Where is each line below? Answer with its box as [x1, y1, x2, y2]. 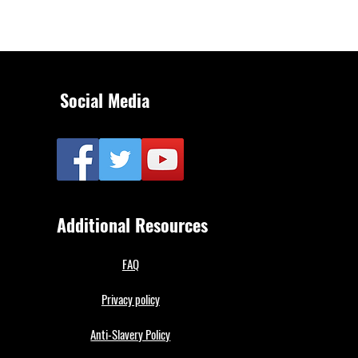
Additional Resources [57, 211, 209, 237]
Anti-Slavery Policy [90, 324, 171, 343]
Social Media [60, 86, 150, 113]
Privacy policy [101, 289, 160, 308]
